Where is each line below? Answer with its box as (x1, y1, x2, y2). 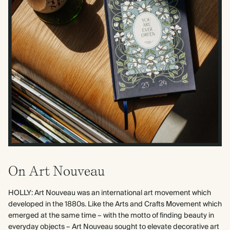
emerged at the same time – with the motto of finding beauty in (8, 209, 214, 222)
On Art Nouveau (8, 163, 105, 179)
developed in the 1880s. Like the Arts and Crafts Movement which (8, 198, 222, 210)
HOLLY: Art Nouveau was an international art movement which (8, 187, 211, 199)
